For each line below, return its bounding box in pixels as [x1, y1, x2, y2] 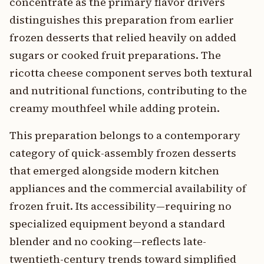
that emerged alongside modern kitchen [9, 163, 219, 178]
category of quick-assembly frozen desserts [9, 146, 236, 160]
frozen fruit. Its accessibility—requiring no [9, 199, 232, 213]
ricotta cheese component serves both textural [9, 65, 252, 80]
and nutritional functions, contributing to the [9, 83, 247, 98]
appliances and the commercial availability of [9, 181, 246, 196]
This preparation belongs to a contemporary [9, 128, 240, 143]
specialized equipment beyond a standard [9, 216, 225, 231]
